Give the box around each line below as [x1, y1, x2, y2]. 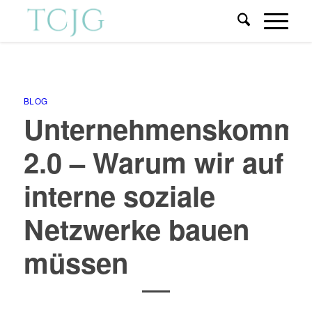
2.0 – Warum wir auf [23, 142, 283, 182]
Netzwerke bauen [23, 209, 249, 249]
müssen [23, 242, 128, 282]
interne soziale [23, 175, 215, 215]
